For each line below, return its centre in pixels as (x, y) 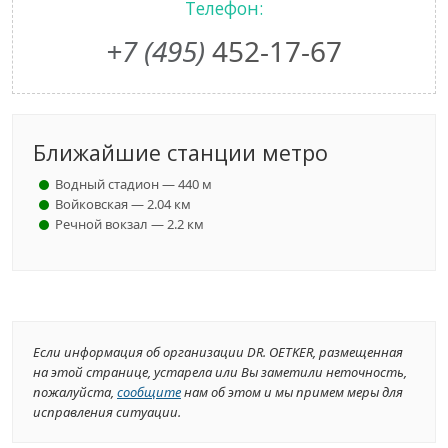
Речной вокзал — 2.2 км (129, 224)
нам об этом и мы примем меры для (292, 392)
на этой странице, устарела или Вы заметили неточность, (220, 372)
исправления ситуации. (107, 412)
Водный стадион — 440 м (133, 184)
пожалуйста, (75, 392)
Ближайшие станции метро (180, 152)
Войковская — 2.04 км (123, 204)
